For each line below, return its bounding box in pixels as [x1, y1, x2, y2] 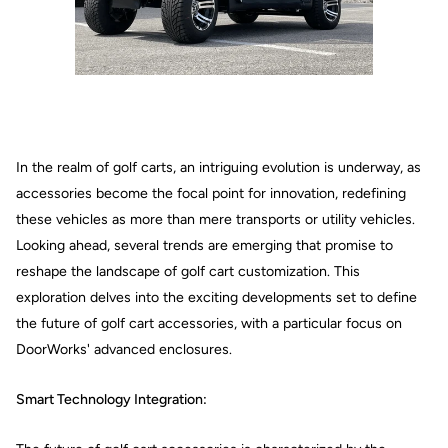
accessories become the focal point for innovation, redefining [16, 184, 406, 202]
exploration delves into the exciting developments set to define [16, 288, 417, 306]
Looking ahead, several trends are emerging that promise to [16, 236, 393, 254]
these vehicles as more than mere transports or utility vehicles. [16, 210, 415, 228]
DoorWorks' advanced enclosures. [16, 340, 232, 358]
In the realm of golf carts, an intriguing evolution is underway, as [16, 158, 421, 176]
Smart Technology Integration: [16, 390, 207, 408]
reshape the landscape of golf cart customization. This [16, 262, 360, 280]
